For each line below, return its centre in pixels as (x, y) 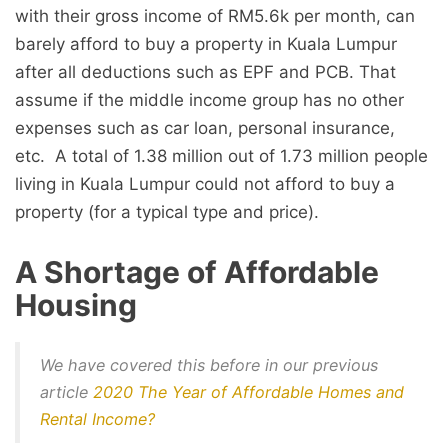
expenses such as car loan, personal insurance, (205, 128)
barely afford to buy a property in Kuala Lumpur (206, 44)
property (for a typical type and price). (167, 212)
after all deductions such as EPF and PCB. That (205, 72)
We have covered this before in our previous (209, 365)
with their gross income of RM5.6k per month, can (215, 16)
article (66, 392)
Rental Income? (97, 419)
